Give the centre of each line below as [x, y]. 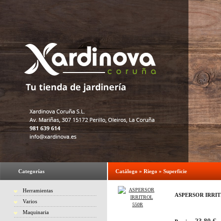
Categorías [31, 171]
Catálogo [127, 171]
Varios [30, 201]
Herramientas [38, 190]
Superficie [175, 171]
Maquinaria [36, 212]
